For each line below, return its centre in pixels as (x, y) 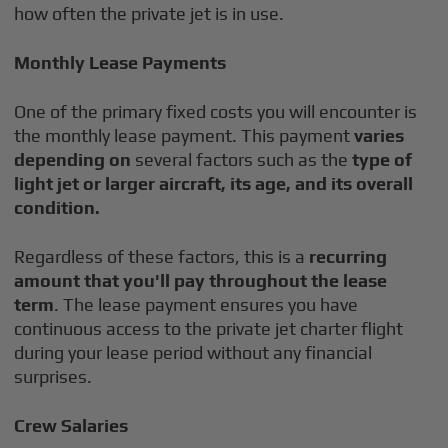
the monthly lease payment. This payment (184, 135)
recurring (348, 256)
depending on (73, 159)
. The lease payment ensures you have (206, 304)
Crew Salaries (71, 425)
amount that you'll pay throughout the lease (201, 280)
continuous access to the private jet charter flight (209, 328)
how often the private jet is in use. (149, 13)
